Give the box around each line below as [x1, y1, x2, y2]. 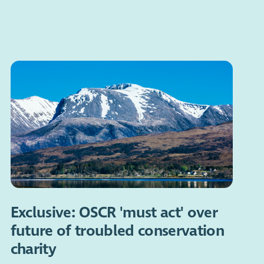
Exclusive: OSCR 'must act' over [10, 203, 217, 222]
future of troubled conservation [10, 222, 225, 240]
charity [10, 240, 56, 259]
